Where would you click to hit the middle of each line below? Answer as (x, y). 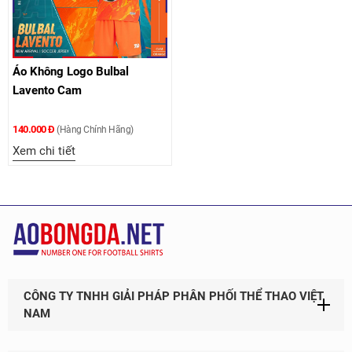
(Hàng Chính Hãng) (94, 130)
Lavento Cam (47, 90)
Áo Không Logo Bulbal (71, 71)
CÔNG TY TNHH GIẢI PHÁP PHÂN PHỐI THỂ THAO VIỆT (174, 296)
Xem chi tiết (44, 151)
